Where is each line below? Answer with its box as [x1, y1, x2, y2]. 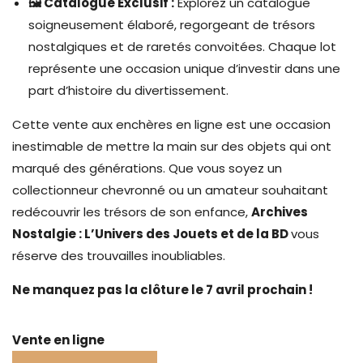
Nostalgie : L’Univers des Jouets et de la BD [12, 225, 291, 243]
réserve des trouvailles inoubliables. [12, 247, 225, 265]
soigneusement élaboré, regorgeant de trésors [28, 16, 315, 34]
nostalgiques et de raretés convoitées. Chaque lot [28, 38, 336, 56]
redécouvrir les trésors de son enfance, [12, 203, 251, 221]
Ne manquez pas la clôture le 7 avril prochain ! [12, 281, 313, 299]
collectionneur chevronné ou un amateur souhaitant [12, 181, 328, 199]
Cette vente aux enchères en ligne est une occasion [12, 116, 331, 134]
